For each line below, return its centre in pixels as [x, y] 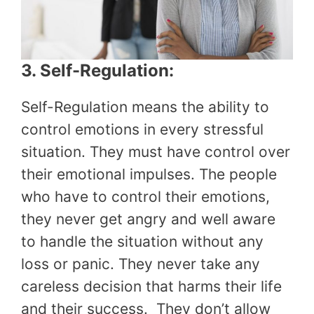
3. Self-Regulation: [97, 70]
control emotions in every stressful [142, 129]
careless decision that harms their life [151, 286]
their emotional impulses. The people [149, 174]
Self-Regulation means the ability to [145, 107]
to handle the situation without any [142, 241]
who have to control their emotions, [145, 196]
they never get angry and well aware [148, 219]
